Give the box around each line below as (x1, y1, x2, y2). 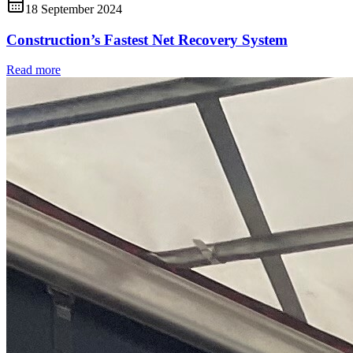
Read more (6, 63, 61, 77)
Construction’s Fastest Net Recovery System (6, 31, 288, 48)
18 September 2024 (25, 2, 122, 16)
